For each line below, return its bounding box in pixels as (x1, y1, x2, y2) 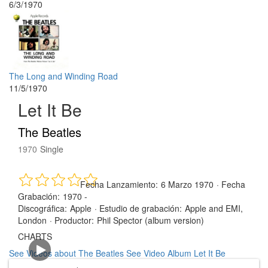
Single (40, 143, 63, 155)
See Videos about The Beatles (9, 247, 124, 259)
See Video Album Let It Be (126, 247, 226, 259)
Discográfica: (18, 202, 67, 214)
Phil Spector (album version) (97, 214, 204, 226)
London (18, 214, 47, 226)
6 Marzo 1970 (161, 178, 214, 190)
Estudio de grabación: (99, 202, 182, 214)
